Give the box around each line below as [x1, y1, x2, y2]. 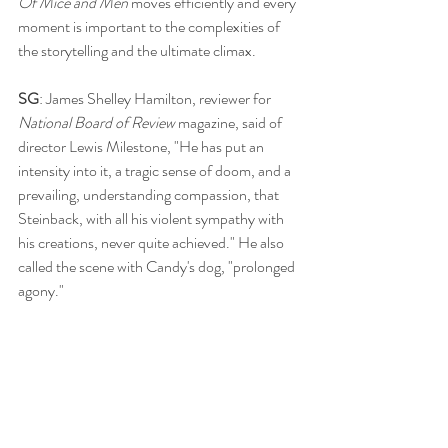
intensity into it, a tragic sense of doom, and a [18, 158, 294, 182]
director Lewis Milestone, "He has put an [18, 134, 267, 158]
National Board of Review [18, 110, 178, 134]
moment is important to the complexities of [18, 14, 283, 38]
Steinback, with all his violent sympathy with [18, 206, 287, 230]
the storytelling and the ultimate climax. [18, 38, 259, 62]
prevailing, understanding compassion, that [18, 182, 282, 206]
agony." [18, 278, 67, 302]
